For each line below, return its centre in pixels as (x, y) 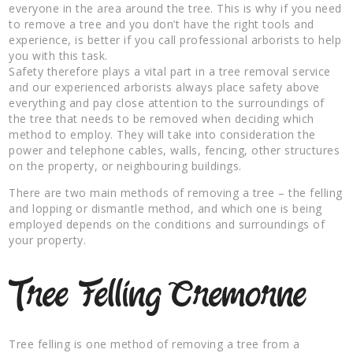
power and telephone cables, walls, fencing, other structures (175, 150)
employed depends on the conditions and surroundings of (167, 224)
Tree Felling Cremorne (158, 296)
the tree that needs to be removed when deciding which (162, 118)
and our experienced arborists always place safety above (164, 87)
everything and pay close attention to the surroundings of (167, 102)
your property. (48, 240)
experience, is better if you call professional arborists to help (175, 39)
